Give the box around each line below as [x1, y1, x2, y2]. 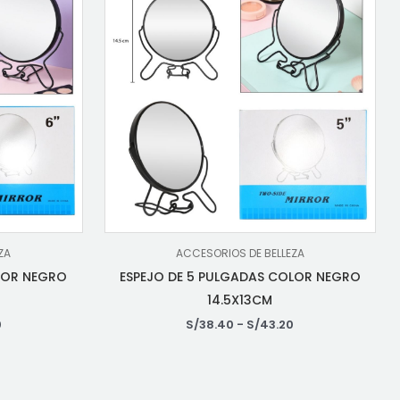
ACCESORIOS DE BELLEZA [175, 246, 304, 262]
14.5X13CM [207, 291, 273, 310]
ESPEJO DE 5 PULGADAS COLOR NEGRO [119, 268, 361, 287]
